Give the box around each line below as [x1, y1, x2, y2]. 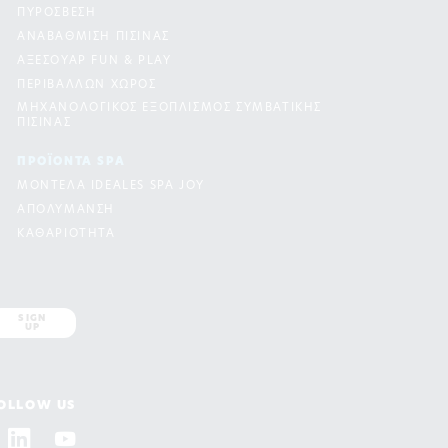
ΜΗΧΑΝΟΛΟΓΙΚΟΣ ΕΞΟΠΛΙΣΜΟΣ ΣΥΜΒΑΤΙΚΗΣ [17, 103, 323, 115]
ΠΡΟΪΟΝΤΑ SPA [17, 157, 126, 169]
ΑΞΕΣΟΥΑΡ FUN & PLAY [17, 56, 172, 68]
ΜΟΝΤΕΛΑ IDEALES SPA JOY [17, 181, 205, 193]
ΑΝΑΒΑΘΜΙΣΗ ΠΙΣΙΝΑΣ [17, 32, 170, 44]
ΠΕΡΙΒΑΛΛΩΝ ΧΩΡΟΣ [17, 80, 157, 92]
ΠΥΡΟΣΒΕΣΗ [17, 8, 97, 20]
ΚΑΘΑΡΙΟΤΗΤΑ [17, 229, 116, 241]
